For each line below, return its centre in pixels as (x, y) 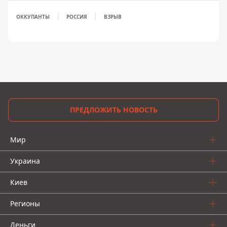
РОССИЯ (77, 17)
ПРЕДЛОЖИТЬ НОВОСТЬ (113, 110)
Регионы (25, 203)
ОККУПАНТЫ (33, 17)
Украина (25, 161)
